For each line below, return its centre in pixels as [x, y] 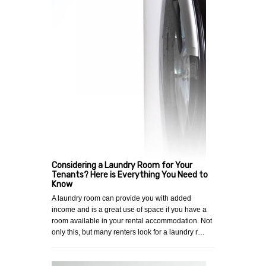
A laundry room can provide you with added [121, 199]
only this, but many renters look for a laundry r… [128, 232]
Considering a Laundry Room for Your [122, 166]
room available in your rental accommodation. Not [132, 221]
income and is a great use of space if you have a [129, 210]
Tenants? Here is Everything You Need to [130, 175]
